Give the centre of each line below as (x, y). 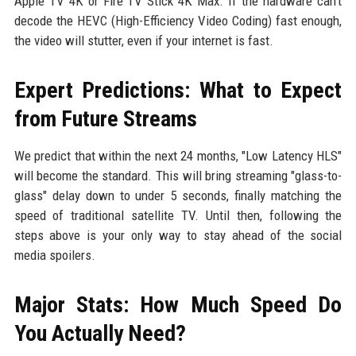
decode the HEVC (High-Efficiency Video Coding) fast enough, (178, 20)
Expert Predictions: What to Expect (178, 90)
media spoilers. (54, 255)
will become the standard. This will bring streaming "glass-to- (178, 175)
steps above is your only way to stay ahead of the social (178, 235)
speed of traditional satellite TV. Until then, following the (178, 215)
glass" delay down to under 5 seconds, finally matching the (178, 195)
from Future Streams (105, 118)
